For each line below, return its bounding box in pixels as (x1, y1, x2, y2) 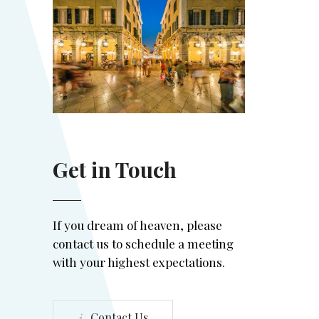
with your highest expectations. (53, 254, 225, 270)
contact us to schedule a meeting (53, 236, 234, 251)
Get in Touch (53, 155, 177, 184)
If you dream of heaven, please (53, 217, 222, 233)
